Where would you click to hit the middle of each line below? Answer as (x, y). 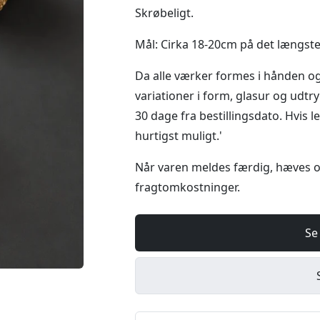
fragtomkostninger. (187, 187)
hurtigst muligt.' (179, 136)
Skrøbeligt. (164, 13)
